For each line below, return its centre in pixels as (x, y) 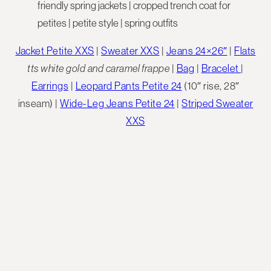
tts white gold (57, 68)
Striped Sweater (217, 103)
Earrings (50, 86)
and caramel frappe (129, 68)
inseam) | (39, 103)
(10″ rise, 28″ (211, 86)
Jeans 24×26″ (197, 51)
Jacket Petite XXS (55, 51)
